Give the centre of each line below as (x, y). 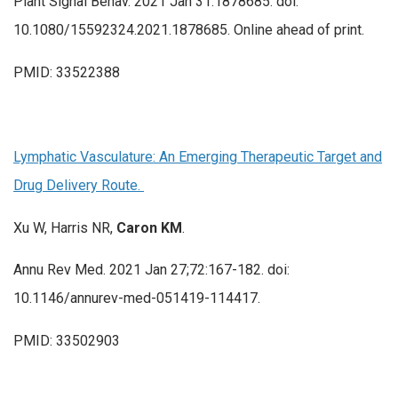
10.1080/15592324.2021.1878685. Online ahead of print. (189, 30)
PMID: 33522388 (67, 72)
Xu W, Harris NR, (65, 227)
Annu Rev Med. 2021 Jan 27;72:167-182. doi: (151, 270)
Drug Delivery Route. (79, 186)
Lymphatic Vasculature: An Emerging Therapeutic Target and (198, 157)
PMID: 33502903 (67, 341)
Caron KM (149, 227)
